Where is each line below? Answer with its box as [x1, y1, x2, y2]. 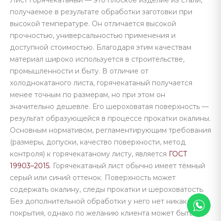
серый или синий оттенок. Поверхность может [10, 173, 176, 182]
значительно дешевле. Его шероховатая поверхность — [10, 102, 209, 111]
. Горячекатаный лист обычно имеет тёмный [49, 161, 205, 170]
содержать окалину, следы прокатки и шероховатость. [10, 185, 204, 194]
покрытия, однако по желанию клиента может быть [10, 209, 193, 218]
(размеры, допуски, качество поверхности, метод [10, 138, 185, 147]
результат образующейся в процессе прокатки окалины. [10, 114, 211, 123]
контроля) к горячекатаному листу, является [10, 149, 169, 158]
